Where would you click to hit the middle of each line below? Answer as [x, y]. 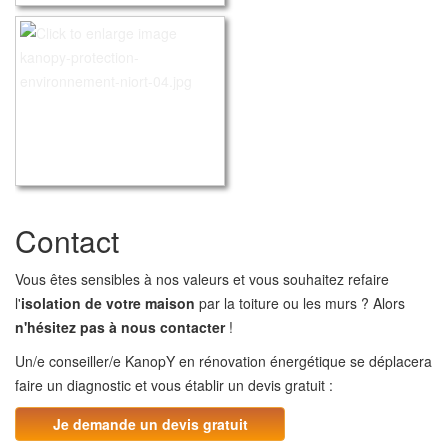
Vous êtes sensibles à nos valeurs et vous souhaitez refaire [202, 278]
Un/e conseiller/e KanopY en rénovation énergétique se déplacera [223, 360]
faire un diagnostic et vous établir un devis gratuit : [174, 384]
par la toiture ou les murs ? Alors [300, 302]
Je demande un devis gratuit [150, 423]
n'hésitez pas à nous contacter [120, 326]
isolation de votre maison [108, 302]
